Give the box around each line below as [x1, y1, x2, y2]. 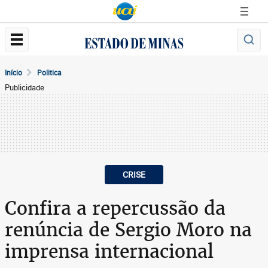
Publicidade [5, 82, 44, 93]
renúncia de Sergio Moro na [5, 218, 252, 242]
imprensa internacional [5, 239, 214, 263]
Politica [37, 68, 62, 77]
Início [5, 68, 22, 77]
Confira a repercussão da [5, 196, 226, 220]
